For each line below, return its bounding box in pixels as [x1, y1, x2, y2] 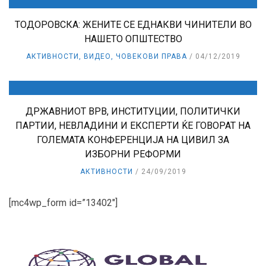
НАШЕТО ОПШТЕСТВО [84, 33, 182, 45]
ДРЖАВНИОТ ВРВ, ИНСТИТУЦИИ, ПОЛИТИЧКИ [26, 106, 240, 118]
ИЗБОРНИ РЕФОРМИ [85, 148, 181, 160]
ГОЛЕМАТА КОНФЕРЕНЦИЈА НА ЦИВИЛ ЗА [37, 134, 229, 146]
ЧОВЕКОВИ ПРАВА [115, 52, 187, 61]
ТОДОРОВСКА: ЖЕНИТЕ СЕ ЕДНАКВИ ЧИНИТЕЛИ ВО [14, 19, 252, 31]
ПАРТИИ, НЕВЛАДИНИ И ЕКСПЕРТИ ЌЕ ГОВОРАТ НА [15, 120, 251, 132]
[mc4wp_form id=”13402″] [9, 197, 118, 209]
